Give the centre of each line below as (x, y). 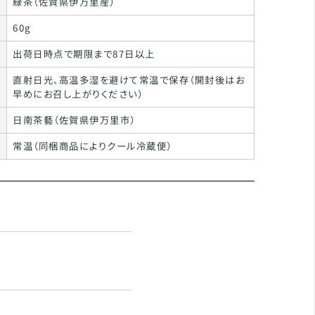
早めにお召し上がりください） (83, 94)
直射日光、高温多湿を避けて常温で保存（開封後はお (129, 80)
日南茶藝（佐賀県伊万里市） (74, 120)
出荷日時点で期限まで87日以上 (84, 54)
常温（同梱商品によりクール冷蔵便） (92, 146)
